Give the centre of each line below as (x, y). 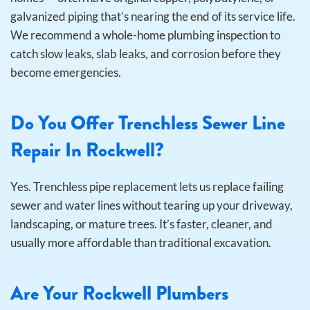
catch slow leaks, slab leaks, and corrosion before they (146, 54)
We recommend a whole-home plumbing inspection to (145, 35)
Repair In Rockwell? (87, 150)
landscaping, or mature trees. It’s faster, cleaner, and (142, 224)
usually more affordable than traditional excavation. (141, 243)
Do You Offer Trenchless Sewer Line (148, 123)
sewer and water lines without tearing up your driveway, (152, 206)
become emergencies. (66, 73)
